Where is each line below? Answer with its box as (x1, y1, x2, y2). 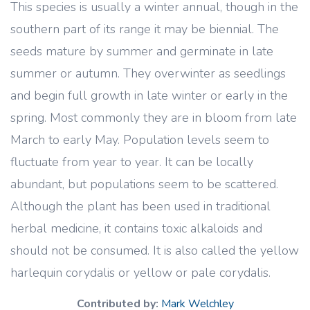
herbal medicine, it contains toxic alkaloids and (10, 220, 262, 237)
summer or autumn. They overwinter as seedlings (10, 65, 286, 82)
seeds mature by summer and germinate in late (10, 43, 273, 60)
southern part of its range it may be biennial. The (10, 21, 279, 37)
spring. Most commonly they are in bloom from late (10, 109, 297, 126)
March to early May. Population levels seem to (10, 131, 269, 148)
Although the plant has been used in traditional (10, 198, 271, 215)
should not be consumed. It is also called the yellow (10, 242, 299, 259)
